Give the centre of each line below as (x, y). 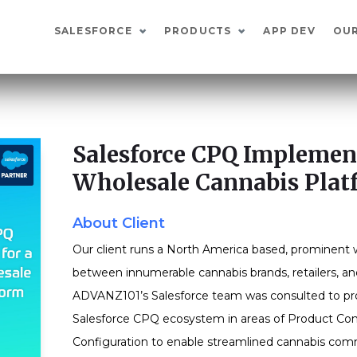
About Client (118, 223)
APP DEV (289, 31)
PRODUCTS (198, 31)
